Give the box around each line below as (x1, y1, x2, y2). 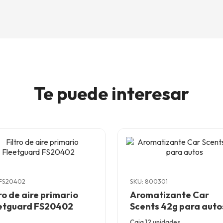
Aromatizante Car (130, 189, 209, 201)
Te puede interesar (34, 82, 189, 105)
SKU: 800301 (130, 177, 168, 185)
